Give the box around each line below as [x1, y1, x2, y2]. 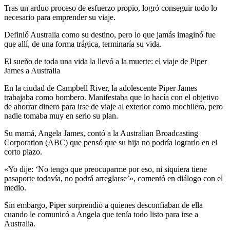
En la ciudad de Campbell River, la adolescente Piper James [4, 84, 197, 93]
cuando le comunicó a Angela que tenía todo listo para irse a [4, 210, 198, 219]
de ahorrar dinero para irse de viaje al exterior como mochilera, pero [4, 102, 223, 111]
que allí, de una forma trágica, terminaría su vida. [4, 40, 162, 49]
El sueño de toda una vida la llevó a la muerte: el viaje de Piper [4, 57, 207, 66]
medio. [4, 183, 26, 193]
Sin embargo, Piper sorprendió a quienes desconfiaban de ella [4, 201, 203, 210]
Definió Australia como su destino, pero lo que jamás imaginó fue [4, 30, 216, 40]
